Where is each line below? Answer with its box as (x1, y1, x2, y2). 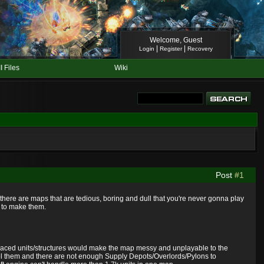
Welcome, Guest (149, 36, 202, 44)
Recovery (187, 45, 213, 52)
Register (159, 45, 182, 52)
